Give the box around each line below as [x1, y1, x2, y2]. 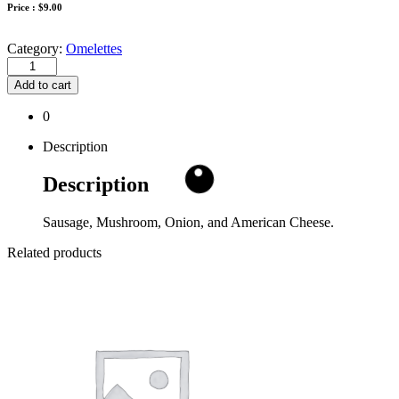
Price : [7, 2, 36, 13]
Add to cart [14, 78, 71, 93]
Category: [7, 41, 66, 57]
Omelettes [66, 41, 122, 57]
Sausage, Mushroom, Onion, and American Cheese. [43, 215, 334, 231]
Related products [7, 245, 102, 261]
